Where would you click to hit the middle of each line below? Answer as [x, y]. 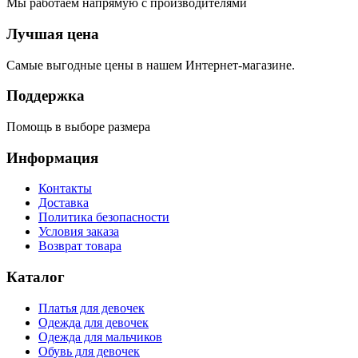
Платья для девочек [91, 308]
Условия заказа [79, 232]
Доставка [64, 203]
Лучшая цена [53, 34]
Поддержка [46, 96]
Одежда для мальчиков [100, 336]
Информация [52, 157]
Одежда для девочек [93, 322]
